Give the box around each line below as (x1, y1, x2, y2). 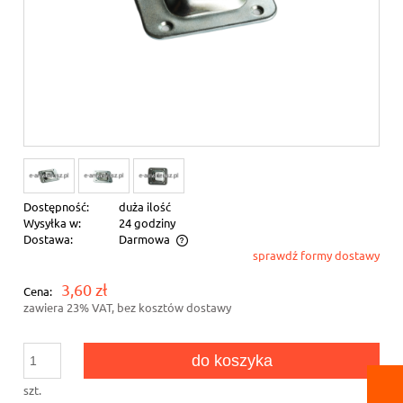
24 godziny (118, 215, 175, 231)
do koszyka (191, 352, 273, 371)
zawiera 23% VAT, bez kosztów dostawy (23, 300, 231, 316)
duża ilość (118, 199, 171, 215)
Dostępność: (23, 199, 89, 215)
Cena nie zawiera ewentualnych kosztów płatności (41, 250, 302, 266)
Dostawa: (23, 231, 73, 247)
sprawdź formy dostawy (253, 247, 380, 264)
